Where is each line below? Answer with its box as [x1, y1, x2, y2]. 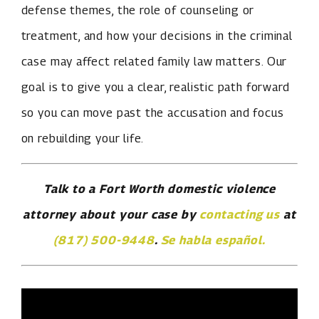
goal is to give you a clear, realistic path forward [21, 80, 290, 95]
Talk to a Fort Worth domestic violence [43, 182, 276, 197]
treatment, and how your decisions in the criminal [21, 28, 293, 43]
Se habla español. [160, 233, 266, 248]
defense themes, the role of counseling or [21, 3, 255, 18]
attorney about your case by [23, 207, 200, 222]
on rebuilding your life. [21, 131, 145, 146]
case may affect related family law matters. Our [21, 54, 288, 69]
